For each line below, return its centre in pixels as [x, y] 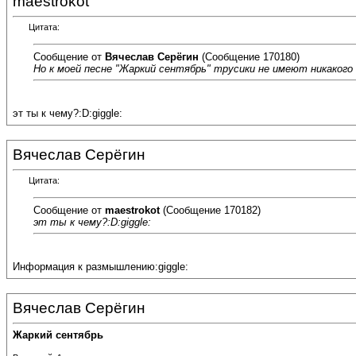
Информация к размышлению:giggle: [101, 267]
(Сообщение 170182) [210, 210]
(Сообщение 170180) [249, 56]
